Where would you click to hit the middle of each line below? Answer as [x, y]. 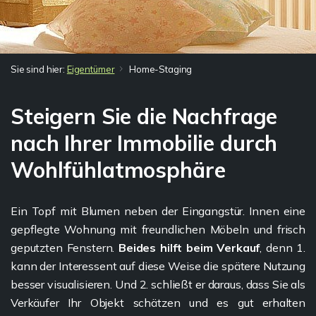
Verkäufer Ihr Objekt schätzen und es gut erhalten [158, 303]
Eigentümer [91, 69]
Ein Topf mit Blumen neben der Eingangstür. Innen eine [158, 211]
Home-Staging [160, 69]
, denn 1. [282, 248]
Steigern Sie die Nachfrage [144, 116]
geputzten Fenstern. [65, 248]
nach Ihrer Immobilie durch [144, 143]
